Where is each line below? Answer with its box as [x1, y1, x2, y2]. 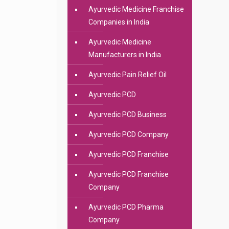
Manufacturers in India [88, 51, 161, 59]
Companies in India [88, 18, 149, 26]
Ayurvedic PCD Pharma [88, 203, 164, 211]
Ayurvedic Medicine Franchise [88, 5, 184, 13]
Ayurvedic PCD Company [88, 130, 169, 139]
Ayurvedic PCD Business [88, 110, 167, 119]
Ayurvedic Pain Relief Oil [88, 71, 167, 79]
